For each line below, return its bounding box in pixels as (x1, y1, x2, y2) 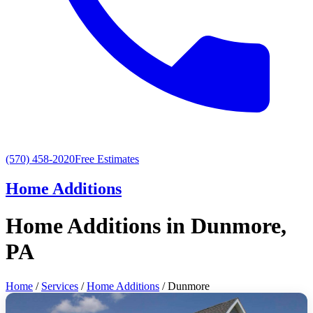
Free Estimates (75, 153, 139, 165)
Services (41, 279, 78, 292)
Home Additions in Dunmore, (6, 213, 286, 239)
